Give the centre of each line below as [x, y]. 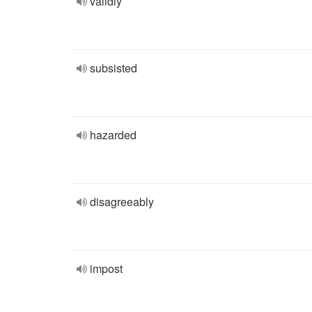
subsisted [114, 68]
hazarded [113, 135]
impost [106, 268]
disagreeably [122, 202]
